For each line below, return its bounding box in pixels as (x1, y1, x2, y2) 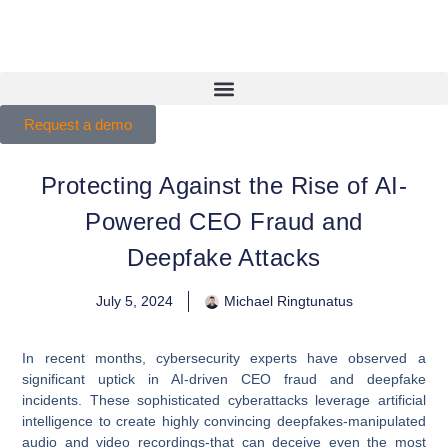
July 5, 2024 (95, 293, 173, 309)
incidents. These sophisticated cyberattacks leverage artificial (22, 391, 426, 408)
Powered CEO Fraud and (85, 208, 363, 235)
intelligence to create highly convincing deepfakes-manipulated (22, 412, 426, 429)
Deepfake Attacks (127, 244, 321, 271)
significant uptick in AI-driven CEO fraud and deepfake (22, 370, 426, 387)
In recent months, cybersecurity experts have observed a (22, 349, 426, 366)
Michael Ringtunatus (223, 293, 353, 309)
